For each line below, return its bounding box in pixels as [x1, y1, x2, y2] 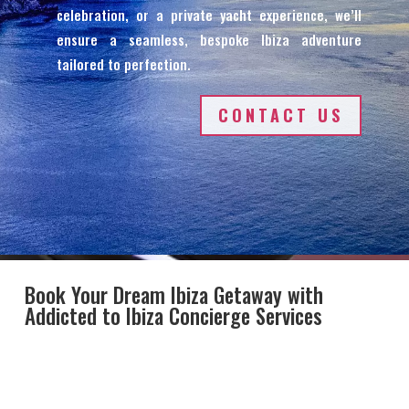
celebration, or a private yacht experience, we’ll [56, 5, 362, 25]
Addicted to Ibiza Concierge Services [24, 299, 322, 331]
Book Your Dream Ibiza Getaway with [24, 278, 323, 310]
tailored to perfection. [56, 54, 191, 74]
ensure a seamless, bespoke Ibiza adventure [56, 29, 362, 49]
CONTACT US [218, 103, 344, 128]
